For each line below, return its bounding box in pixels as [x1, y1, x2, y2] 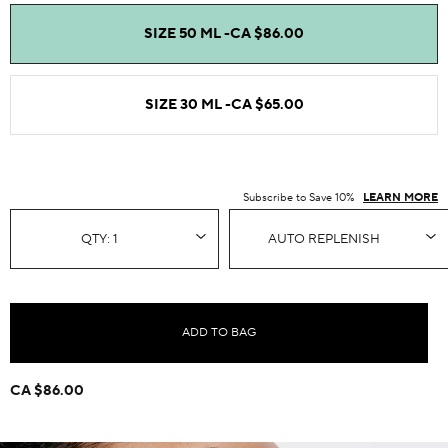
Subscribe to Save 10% [243, 191, 358, 205]
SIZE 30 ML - [144, 95, 231, 114]
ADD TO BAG [182, 325, 256, 340]
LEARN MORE [363, 191, 438, 205]
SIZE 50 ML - [144, 24, 230, 43]
